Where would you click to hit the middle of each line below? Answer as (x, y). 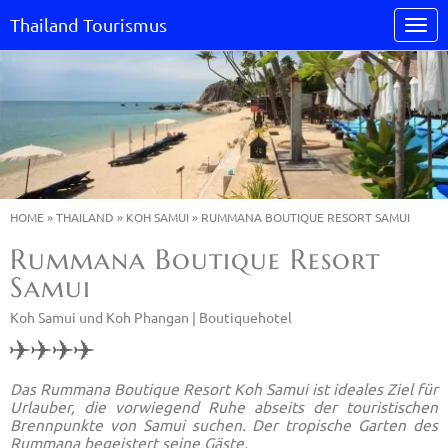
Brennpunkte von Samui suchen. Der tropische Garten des (224, 424)
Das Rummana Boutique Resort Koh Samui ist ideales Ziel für (224, 388)
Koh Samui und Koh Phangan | (104, 317)
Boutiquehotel (245, 317)
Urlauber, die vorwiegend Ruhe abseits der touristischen (224, 406)
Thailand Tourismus (88, 24)
